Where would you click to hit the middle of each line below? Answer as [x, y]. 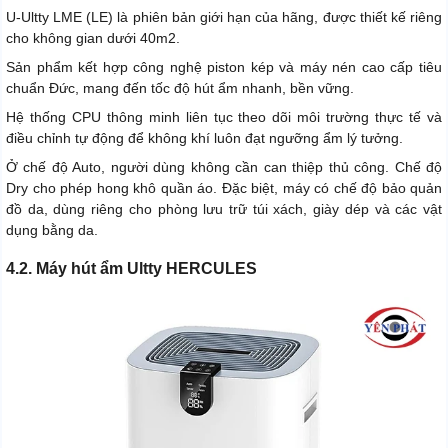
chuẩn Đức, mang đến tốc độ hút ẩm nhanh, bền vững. [180, 87]
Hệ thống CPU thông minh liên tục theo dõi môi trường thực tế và [224, 116]
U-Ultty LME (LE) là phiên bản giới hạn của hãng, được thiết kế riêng [224, 16]
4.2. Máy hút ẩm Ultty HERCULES [131, 268]
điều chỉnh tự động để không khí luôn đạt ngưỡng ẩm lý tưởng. [204, 137]
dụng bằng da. [52, 229]
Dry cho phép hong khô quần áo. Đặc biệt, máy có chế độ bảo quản [224, 187]
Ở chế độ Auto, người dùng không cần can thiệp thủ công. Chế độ [224, 166]
